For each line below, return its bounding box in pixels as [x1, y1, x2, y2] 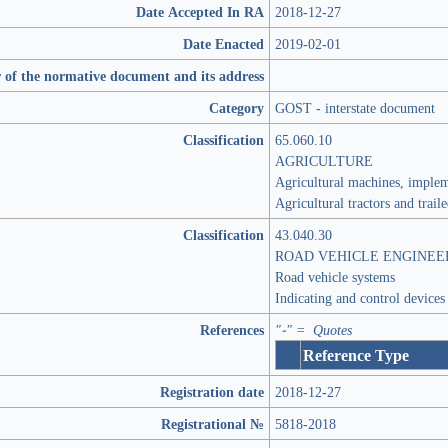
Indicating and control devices [275, 288, 445, 307]
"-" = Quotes [275, 320, 352, 339]
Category [209, 98, 264, 117]
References [200, 320, 264, 339]
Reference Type [303, 344, 409, 366]
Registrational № [161, 414, 264, 433]
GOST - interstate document [275, 98, 435, 117]
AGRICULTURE [275, 151, 373, 170]
